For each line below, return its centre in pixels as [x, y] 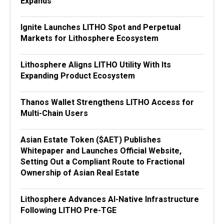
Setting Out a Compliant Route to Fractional [102, 162]
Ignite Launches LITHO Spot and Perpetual [100, 27]
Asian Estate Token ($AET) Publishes [91, 140]
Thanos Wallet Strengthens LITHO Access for [107, 102]
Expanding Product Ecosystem [78, 76]
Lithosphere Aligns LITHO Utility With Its [96, 65]
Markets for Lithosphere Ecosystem [89, 38]
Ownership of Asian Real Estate [80, 173]
